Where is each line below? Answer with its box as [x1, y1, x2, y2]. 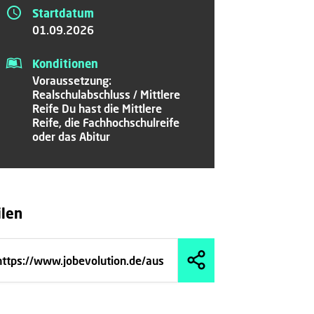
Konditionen [32, 57, 98, 71]
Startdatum [32, 6, 94, 20]
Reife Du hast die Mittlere [32, 102, 162, 115]
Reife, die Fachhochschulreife [32, 116, 179, 129]
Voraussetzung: [32, 74, 111, 87]
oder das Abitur [32, 130, 110, 143]
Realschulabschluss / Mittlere [32, 88, 180, 101]
